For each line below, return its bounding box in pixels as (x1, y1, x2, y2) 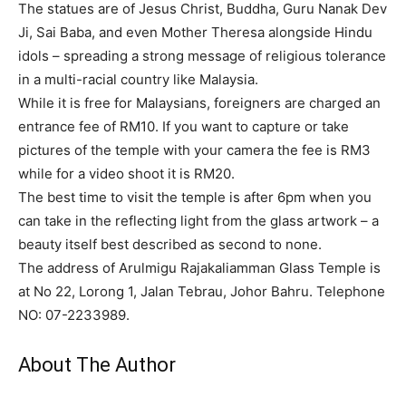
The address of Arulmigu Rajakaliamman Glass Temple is (18, 259, 381, 277)
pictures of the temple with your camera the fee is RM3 (18, 141, 371, 159)
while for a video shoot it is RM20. (18, 165, 235, 183)
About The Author (18, 353, 176, 377)
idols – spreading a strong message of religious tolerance (18, 47, 386, 65)
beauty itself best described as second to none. (18, 236, 322, 254)
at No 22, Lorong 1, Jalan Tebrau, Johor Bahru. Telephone (18, 283, 385, 301)
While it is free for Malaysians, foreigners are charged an (18, 94, 381, 112)
